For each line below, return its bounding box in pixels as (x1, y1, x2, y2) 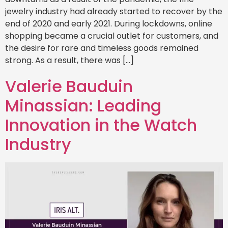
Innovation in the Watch (5, 113, 197, 136)
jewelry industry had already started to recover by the (5, 5, 222, 17)
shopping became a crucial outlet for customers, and (5, 30, 218, 42)
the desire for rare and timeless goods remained (5, 42, 198, 54)
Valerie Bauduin (5, 74, 133, 98)
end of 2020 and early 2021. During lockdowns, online (5, 17, 212, 30)
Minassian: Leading (5, 94, 161, 117)
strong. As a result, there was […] (5, 54, 134, 66)
